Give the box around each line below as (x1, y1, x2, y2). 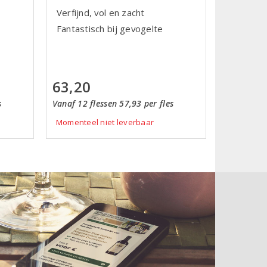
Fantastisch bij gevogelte (56, 22, 163, 35)
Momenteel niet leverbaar (55, 116, 154, 128)
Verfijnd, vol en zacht (56, 6, 145, 18)
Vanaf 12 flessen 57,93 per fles (52, 97, 174, 109)
